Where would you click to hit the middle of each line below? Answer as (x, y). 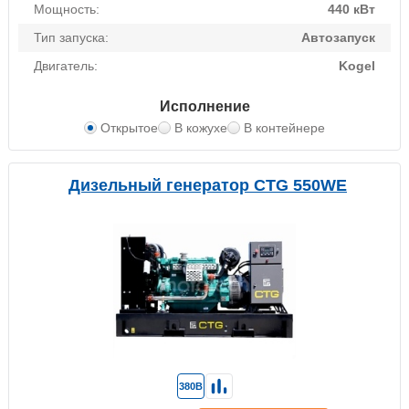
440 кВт (351, 10)
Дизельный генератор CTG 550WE (208, 186)
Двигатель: (66, 66)
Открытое (129, 128)
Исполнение (204, 107)
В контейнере (284, 128)
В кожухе (201, 128)
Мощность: (67, 10)
